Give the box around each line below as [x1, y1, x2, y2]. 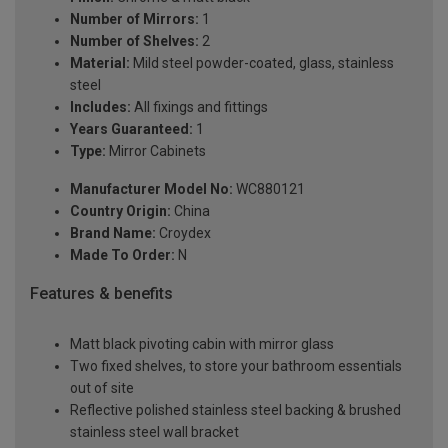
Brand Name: [70, 225, 156, 242]
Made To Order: [70, 247, 175, 264]
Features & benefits [30, 284, 173, 304]
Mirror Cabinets [106, 143, 206, 160]
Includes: [70, 99, 131, 116]
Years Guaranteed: [70, 121, 193, 138]
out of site [70, 379, 134, 396]
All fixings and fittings [131, 99, 268, 116]
